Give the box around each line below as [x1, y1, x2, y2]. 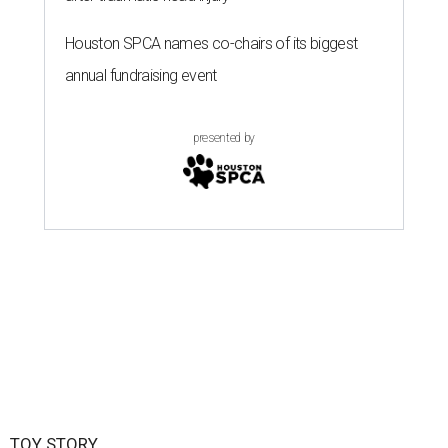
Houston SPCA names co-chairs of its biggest [65, 34, 358, 54]
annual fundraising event [65, 66, 217, 86]
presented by [193, 131, 255, 146]
